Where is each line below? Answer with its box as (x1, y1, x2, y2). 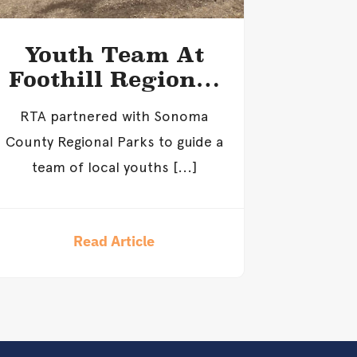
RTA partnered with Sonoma (20, 107, 209, 124)
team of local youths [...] (31, 158, 197, 175)
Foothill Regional (8, 66, 220, 92)
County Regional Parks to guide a (5, 132, 223, 150)
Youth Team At (24, 41, 204, 67)
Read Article (73, 231, 155, 250)
